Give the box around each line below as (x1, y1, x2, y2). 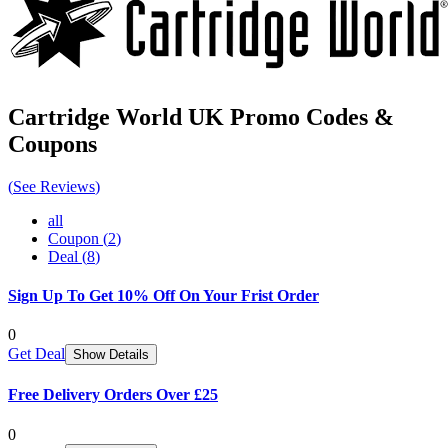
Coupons (8, 130, 97, 157)
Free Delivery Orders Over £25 (8, 386, 218, 404)
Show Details (73, 347, 149, 363)
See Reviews (13, 177, 95, 195)
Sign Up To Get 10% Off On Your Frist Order (8, 286, 319, 304)
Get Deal (8, 345, 65, 363)
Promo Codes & (230, 103, 394, 130)
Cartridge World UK (8, 103, 224, 130)
